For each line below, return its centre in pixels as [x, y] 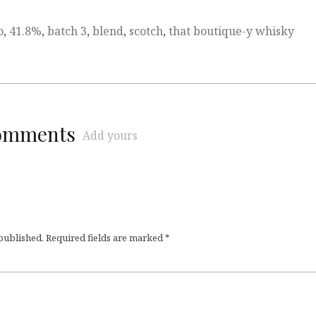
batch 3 [67, 31]
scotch [146, 31]
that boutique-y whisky [231, 31]
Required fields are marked [105, 238]
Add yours [110, 136]
